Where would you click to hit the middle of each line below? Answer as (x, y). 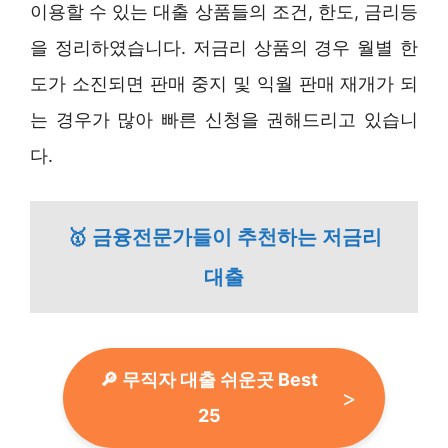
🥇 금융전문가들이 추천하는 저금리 (224, 236)
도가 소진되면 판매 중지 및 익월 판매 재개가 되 (224, 83)
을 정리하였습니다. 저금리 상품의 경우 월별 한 (224, 47)
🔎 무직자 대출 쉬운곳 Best (209, 379)
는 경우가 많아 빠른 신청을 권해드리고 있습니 (224, 119)
